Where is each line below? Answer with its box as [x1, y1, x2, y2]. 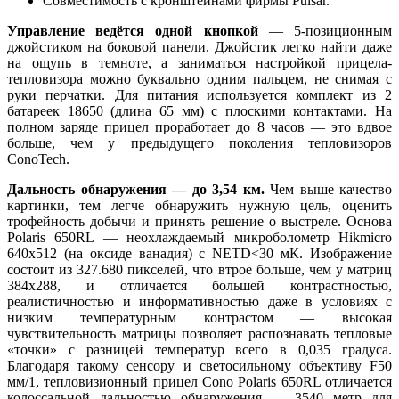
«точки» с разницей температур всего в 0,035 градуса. [7, 341, 392, 357]
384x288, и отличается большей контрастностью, [7, 277, 392, 293]
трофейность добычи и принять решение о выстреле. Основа [7, 213, 392, 229]
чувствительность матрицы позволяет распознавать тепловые [7, 325, 392, 341]
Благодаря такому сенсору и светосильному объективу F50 [7, 357, 392, 373]
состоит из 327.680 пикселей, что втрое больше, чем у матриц [7, 261, 392, 277]
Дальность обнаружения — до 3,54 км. [7, 181, 265, 197]
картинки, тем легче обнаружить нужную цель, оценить [7, 197, 392, 213]
